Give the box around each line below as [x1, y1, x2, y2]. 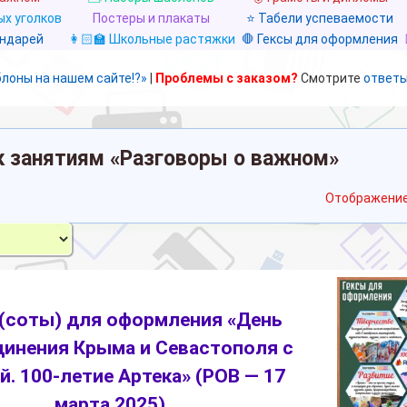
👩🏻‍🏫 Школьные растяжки [67, 31, 235, 46]
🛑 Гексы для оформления [241, 31, 398, 46]
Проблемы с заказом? [154, 70, 298, 85]
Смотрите [297, 70, 363, 85]
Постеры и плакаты [93, 10, 210, 25]
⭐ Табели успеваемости [245, 10, 393, 25]
